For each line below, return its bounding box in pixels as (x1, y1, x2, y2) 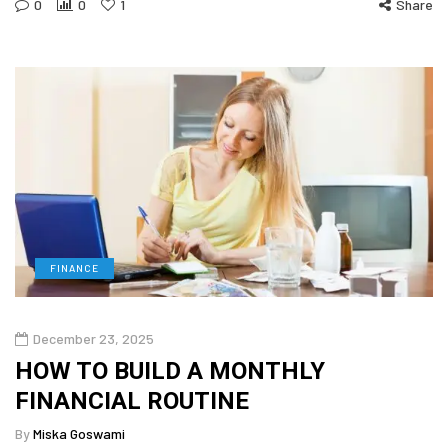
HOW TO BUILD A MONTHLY (15, 356, 325, 385)
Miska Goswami (33, 424, 125, 442)
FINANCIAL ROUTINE (15, 386, 249, 415)
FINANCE (50, 261, 99, 274)
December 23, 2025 (33, 329, 154, 347)
